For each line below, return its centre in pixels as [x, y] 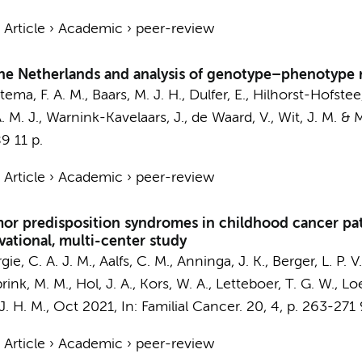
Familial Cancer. [192, 307]
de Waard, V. [231, 118]
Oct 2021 [83, 307]
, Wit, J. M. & [312, 118]
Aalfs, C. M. [134, 262]
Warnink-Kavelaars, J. [115, 118]
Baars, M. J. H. [137, 95]
